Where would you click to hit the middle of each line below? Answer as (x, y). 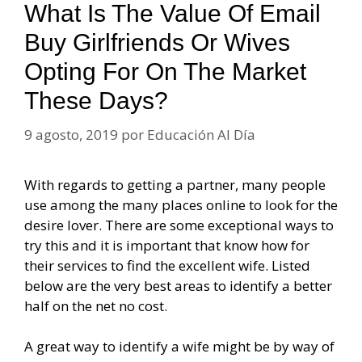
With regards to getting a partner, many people (175, 184)
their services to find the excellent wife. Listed (167, 265)
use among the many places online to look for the (181, 204)
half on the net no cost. (96, 305)
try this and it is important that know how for (167, 245)
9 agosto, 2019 (71, 134)
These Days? (96, 101)
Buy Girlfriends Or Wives (157, 43)
